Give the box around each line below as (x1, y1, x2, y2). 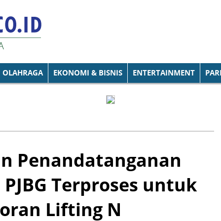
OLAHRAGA (2, 68, 43, 78)
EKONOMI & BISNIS (53, 68, 122, 78)
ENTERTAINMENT (133, 68, 195, 78)
